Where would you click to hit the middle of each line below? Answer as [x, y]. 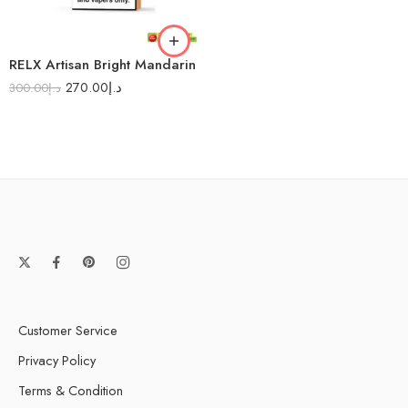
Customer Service [68, 330]
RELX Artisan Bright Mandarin [102, 65]
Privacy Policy [57, 360]
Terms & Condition [71, 390]
